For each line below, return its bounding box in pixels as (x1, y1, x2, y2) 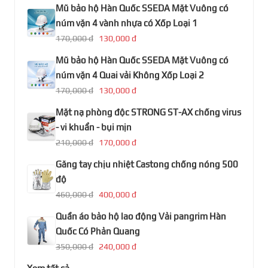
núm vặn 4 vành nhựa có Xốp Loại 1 (56, 17, 197, 28)
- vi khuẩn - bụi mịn (56, 121, 132, 132)
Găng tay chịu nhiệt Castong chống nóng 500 (56, 159, 238, 169)
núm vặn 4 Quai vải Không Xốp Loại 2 (56, 69, 204, 80)
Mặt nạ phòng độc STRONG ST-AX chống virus (56, 106, 241, 117)
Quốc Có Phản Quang (56, 226, 140, 236)
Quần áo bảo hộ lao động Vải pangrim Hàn (56, 211, 226, 221)
